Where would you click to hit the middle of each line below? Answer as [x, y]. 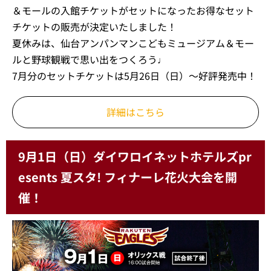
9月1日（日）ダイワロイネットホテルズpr [135, 156]
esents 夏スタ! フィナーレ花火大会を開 [128, 177]
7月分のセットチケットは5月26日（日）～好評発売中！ [134, 76]
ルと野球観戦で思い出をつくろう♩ [90, 59]
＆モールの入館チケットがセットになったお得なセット [133, 10]
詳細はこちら [135, 112]
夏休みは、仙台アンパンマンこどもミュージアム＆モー [133, 43]
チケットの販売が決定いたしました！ [94, 27]
